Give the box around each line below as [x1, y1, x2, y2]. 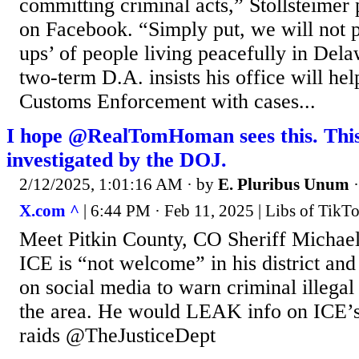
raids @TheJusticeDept [19, 323, 216, 347]
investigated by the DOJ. [6, 148, 227, 172]
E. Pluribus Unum [218, 175, 349, 195]
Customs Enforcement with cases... [19, 90, 316, 114]
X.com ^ [19, 200, 79, 220]
